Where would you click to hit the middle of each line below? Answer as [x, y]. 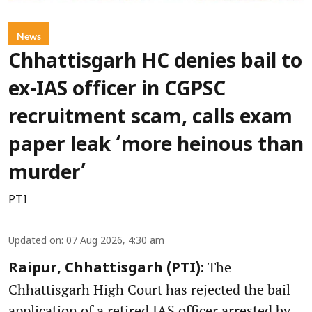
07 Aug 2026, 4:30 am [115, 242]
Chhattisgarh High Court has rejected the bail [149, 290]
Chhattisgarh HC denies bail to [155, 63]
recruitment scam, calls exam [150, 119]
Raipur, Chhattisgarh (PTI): [106, 269]
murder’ [47, 174]
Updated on [35, 242]
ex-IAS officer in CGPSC [117, 91]
